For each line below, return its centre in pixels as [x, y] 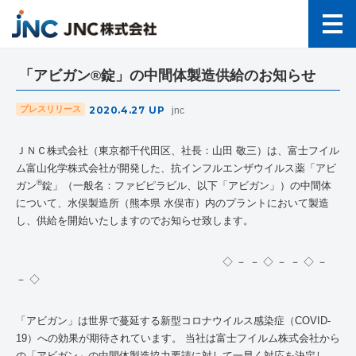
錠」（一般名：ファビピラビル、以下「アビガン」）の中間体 [187, 186]
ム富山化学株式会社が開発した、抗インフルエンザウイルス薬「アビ [176, 168]
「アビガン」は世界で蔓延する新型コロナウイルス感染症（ [155, 321]
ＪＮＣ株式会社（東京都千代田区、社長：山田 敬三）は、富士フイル [178, 151]
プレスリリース [50, 109]
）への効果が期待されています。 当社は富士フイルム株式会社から [184, 338]
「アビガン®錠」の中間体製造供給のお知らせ [167, 75]
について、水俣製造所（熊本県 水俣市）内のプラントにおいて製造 [172, 203]
